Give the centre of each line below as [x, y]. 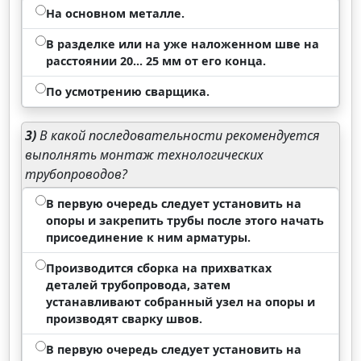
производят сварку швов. [124, 319]
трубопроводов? [77, 174]
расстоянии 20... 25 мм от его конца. [156, 61]
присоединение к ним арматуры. [149, 237]
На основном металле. [116, 13]
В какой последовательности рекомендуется [178, 135]
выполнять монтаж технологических [145, 155]
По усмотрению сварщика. [128, 91]
